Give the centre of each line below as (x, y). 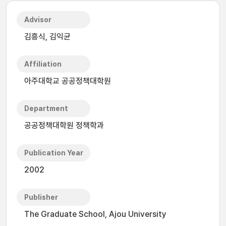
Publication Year (54, 153)
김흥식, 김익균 (47, 37)
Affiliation (43, 64)
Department (46, 108)
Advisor (38, 20)
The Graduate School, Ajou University (95, 214)
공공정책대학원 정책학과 (64, 125)
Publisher (41, 197)
